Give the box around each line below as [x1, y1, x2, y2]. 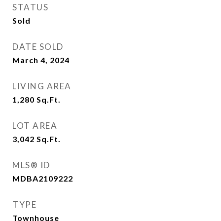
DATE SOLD [12, 41, 64, 52]
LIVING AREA [12, 81, 72, 91]
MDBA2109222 [12, 174, 73, 183]
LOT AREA [12, 120, 57, 131]
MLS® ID [12, 160, 50, 170]
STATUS [12, 2, 48, 12]
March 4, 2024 [12, 55, 70, 65]
